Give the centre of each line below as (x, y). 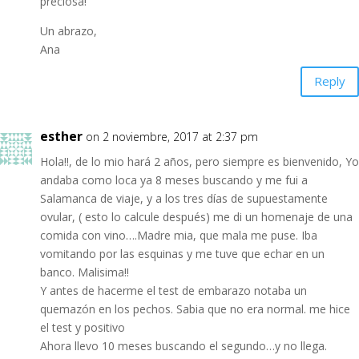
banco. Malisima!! (85, 272)
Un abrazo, (69, 30)
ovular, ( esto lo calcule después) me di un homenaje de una (196, 216)
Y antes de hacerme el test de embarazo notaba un (173, 290)
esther (61, 136)
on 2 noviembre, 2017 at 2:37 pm (172, 136)
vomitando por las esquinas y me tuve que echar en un (182, 253)
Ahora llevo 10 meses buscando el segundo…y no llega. (184, 345)
